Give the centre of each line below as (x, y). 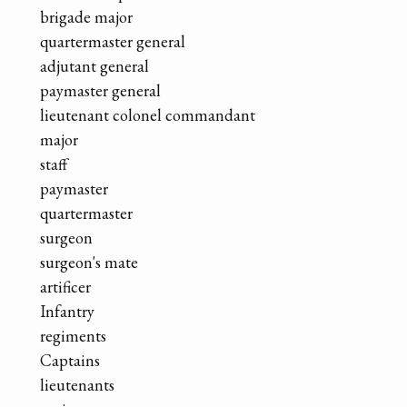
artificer (65, 286)
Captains (70, 360)
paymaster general (100, 90)
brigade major (86, 16)
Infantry (67, 311)
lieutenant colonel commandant (148, 114)
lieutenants (77, 384)
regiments (73, 335)
